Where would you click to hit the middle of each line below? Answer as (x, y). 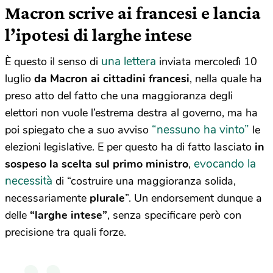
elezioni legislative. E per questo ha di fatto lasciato (130, 147)
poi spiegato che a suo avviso (78, 130)
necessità (29, 181)
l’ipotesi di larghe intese (98, 34)
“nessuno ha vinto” (200, 130)
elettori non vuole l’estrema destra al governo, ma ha (131, 113)
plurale (107, 198)
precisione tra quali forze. (66, 232)
